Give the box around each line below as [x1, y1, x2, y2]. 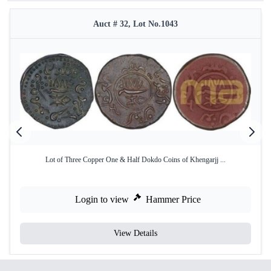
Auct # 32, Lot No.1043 [93, 19, 178, 28]
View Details [114, 229, 157, 238]
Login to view [75, 194, 129, 204]
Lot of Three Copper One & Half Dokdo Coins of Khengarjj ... [45, 155, 226, 164]
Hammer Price [146, 194, 201, 204]
